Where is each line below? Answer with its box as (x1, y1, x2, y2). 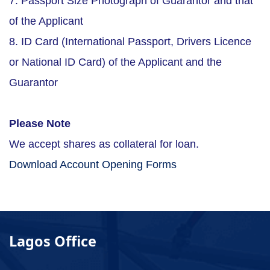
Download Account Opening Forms (9, 159, 177, 171)
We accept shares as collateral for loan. (9, 138, 199, 151)
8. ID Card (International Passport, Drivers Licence (9, 36, 251, 48)
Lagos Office (9, 231, 96, 251)
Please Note (9, 118, 71, 130)
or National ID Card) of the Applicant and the (9, 56, 222, 69)
